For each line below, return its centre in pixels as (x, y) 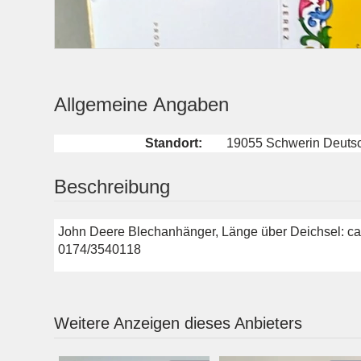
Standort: (174, 143)
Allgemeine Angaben (141, 104)
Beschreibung (112, 187)
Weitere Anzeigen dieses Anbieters (178, 323)
